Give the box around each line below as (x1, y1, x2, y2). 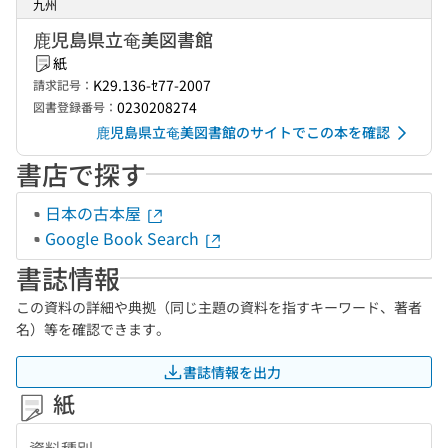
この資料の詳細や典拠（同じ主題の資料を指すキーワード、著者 (16, 297, 422, 317)
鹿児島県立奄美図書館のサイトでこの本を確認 (96, 122, 390, 142)
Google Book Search (45, 226, 203, 250)
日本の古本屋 (45, 201, 145, 225)
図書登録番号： (33, 98, 117, 115)
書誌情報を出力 (183, 361, 281, 382)
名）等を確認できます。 (16, 319, 170, 339)
